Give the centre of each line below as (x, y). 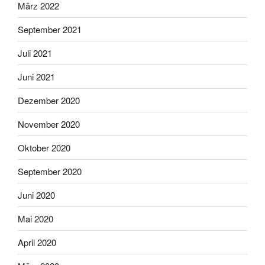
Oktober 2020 (44, 147)
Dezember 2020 (49, 100)
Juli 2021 (35, 53)
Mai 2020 (35, 218)
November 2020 (49, 124)
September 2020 (50, 171)
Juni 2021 (36, 76)
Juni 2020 (36, 195)
